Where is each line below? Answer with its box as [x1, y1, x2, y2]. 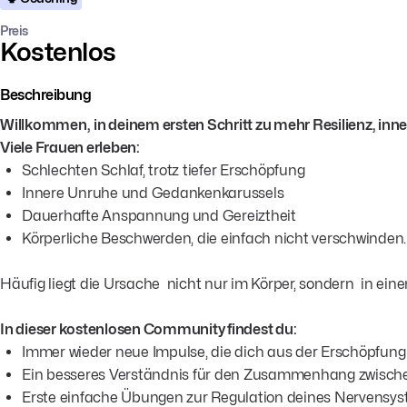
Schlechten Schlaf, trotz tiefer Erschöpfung [22, 161, 305, 179]
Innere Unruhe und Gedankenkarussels [22, 184, 284, 202]
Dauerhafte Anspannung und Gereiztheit [22, 206, 296, 224]
